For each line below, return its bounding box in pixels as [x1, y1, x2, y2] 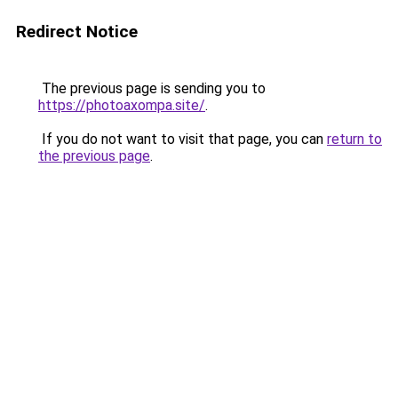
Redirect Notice [16, 21, 138, 42]
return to [327, 131, 382, 147]
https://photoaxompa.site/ [38, 97, 205, 114]
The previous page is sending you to [38, 80, 266, 97]
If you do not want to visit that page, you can [38, 131, 327, 147]
